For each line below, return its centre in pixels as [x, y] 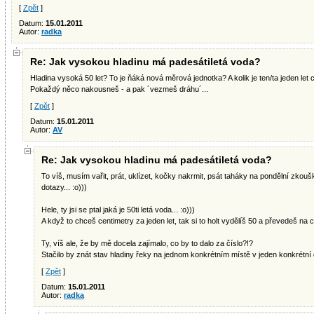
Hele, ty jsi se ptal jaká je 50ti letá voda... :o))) [118, 210]
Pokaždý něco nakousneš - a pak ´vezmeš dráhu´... [119, 89]
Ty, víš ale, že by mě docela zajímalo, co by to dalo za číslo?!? [147, 243]
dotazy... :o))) [64, 187]
